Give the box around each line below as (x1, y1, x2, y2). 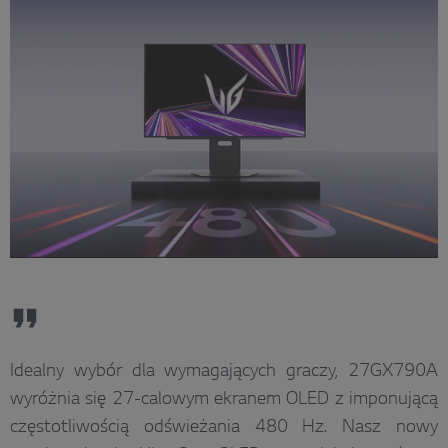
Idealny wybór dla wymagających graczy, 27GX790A (10, 361, 438, 382)
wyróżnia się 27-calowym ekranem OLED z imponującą (10, 389, 438, 410)
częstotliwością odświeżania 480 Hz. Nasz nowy (10, 417, 438, 438)
